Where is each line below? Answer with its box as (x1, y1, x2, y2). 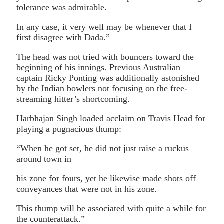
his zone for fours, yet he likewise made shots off (16, 173, 196, 183)
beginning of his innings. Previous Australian (16, 62, 180, 72)
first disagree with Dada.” (16, 32, 110, 42)
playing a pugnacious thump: (16, 123, 121, 134)
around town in (16, 153, 71, 164)
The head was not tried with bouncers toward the (16, 51, 194, 62)
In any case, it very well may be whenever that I (16, 21, 192, 32)
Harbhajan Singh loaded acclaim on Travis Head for (16, 113, 205, 123)
